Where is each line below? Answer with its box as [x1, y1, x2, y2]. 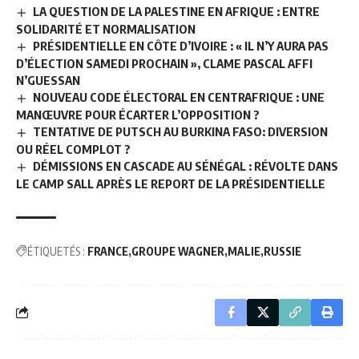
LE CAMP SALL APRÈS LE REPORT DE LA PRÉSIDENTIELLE [16, 175, 325, 191]
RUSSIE [264, 244, 301, 258]
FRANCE [87, 244, 128, 258]
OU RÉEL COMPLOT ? [16, 141, 131, 156]
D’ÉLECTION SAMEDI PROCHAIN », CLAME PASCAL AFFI [16, 55, 313, 71]
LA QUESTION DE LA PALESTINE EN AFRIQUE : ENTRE [33, 4, 321, 19]
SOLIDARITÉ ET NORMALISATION [16, 22, 196, 37]
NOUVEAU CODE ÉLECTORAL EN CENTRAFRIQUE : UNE [33, 89, 325, 104]
